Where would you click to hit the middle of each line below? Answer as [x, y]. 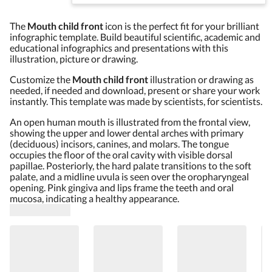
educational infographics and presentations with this [119, 48]
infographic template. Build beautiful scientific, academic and [135, 37]
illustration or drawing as [202, 79]
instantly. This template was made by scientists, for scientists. [136, 101]
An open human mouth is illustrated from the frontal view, [130, 122]
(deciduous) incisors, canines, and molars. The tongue [119, 144]
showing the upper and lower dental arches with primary [127, 133]
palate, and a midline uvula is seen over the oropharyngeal [129, 176]
